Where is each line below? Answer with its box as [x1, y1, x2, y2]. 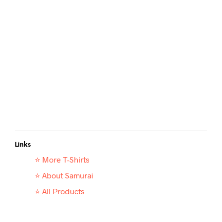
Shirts [69, 154, 90, 164]
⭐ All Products [35, 186, 85, 196]
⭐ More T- [35, 154, 69, 164]
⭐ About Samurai [35, 170, 93, 180]
